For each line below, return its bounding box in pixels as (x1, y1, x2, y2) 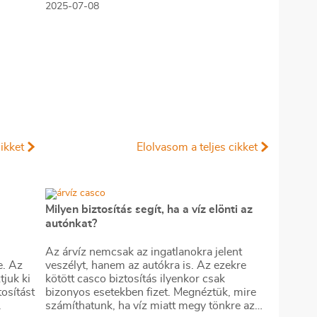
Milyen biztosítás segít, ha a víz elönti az (45, 204, 253, 215)
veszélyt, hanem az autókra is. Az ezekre (45, 260, 246, 271)
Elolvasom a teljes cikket (137, 142, 258, 153)
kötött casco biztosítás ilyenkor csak (45, 273, 225, 284)
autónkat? (45, 218, 97, 229)
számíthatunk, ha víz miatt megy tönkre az (45, 300, 255, 311)
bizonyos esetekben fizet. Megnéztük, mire (45, 287, 256, 298)
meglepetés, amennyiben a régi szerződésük (45, 6, 265, 17)
